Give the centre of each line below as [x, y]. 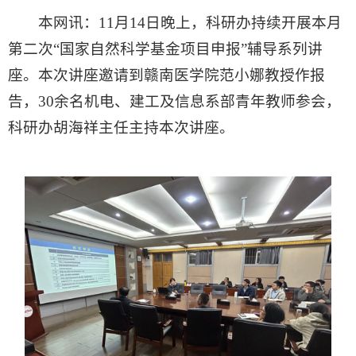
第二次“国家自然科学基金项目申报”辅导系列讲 [165, 48]
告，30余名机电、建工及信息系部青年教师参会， [174, 101]
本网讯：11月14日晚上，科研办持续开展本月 [186, 22]
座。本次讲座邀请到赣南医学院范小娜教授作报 [166, 75]
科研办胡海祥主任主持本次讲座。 [121, 127]
